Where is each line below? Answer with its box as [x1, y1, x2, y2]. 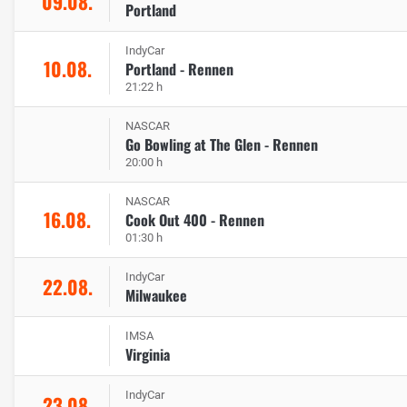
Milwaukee [125, 283, 187, 306]
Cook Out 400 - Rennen [125, 208, 264, 231]
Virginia [125, 342, 170, 365]
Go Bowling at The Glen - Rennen [125, 133, 318, 155]
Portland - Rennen [125, 57, 233, 80]
